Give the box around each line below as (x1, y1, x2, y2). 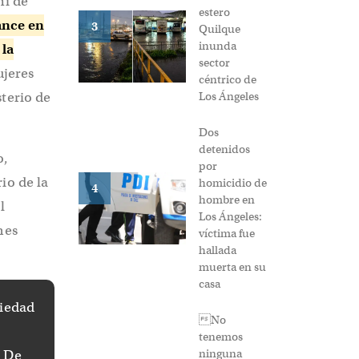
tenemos (199, 329, 243, 345)
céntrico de (199, 72, 256, 87)
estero (199, 5, 230, 20)
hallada (199, 243, 236, 258)
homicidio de (199, 175, 267, 191)
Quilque (199, 22, 240, 37)
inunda (199, 38, 236, 54)
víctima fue (199, 226, 255, 241)
